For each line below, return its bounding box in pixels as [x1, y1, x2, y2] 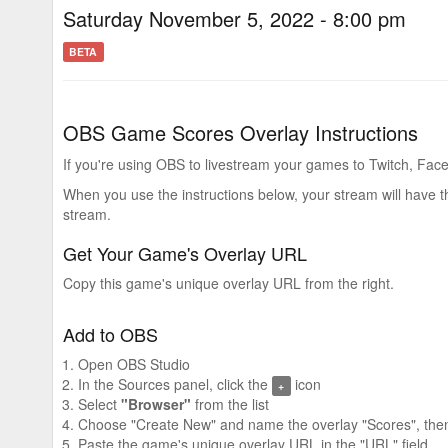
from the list [191, 393, 269, 414]
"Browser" [121, 393, 191, 414]
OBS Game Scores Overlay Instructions [63, 117, 418, 147]
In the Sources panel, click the [78, 373, 272, 394]
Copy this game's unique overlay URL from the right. [63, 272, 394, 293]
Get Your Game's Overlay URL [63, 239, 307, 266]
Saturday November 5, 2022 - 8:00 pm [63, 3, 406, 33]
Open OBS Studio [78, 353, 190, 374]
